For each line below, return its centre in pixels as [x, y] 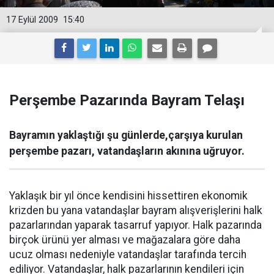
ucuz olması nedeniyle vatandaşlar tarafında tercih [128, 254]
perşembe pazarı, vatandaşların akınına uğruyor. [127, 151]
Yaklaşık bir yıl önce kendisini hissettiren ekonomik [128, 196]
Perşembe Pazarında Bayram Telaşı [127, 100]
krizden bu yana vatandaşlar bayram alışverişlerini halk [136, 210]
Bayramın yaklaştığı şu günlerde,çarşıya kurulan [126, 135]
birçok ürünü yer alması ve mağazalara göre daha [125, 240]
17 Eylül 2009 [32, 20]
